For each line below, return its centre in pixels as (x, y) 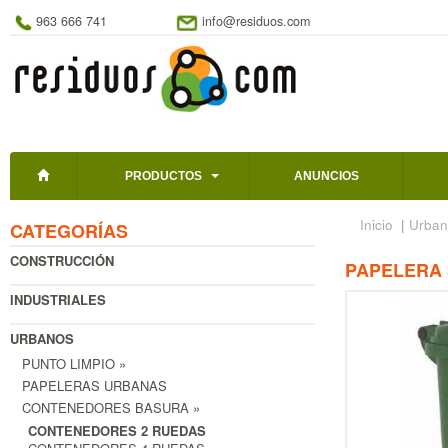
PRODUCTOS (163, 176)
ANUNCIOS (326, 176)
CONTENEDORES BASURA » (111, 408)
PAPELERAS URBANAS (94, 386)
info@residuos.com (256, 21)
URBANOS (42, 339)
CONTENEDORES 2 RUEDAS (117, 431)
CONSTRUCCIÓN (62, 261)
